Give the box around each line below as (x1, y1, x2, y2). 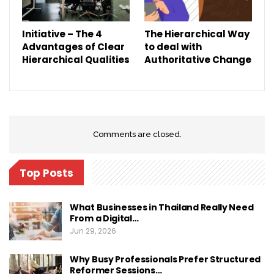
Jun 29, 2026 (70, 225, 116, 236)
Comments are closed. (92, 130, 182, 139)
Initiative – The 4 (22, 28, 102, 41)
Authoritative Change (144, 53, 251, 67)
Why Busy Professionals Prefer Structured (70, 253, 261, 266)
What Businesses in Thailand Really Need (70, 201, 254, 213)
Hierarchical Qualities (22, 53, 130, 67)
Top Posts (20, 166, 73, 181)
